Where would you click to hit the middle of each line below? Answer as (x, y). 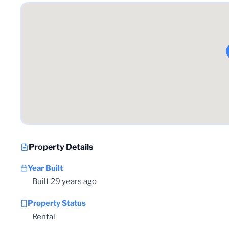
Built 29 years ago (64, 181)
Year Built (45, 168)
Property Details (61, 147)
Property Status (57, 203)
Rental (44, 216)
